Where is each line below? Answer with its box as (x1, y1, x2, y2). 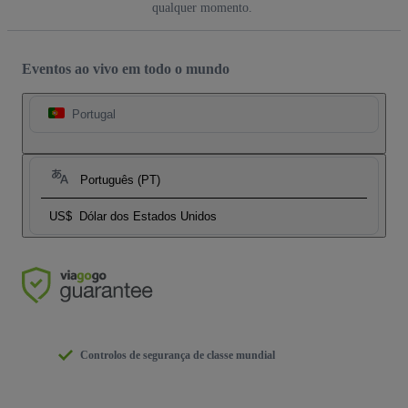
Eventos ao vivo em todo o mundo (22, 61, 229, 77)
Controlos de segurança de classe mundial (80, 349, 275, 362)
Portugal (72, 107, 116, 122)
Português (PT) (80, 173, 160, 188)
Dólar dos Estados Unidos (79, 209, 217, 224)
